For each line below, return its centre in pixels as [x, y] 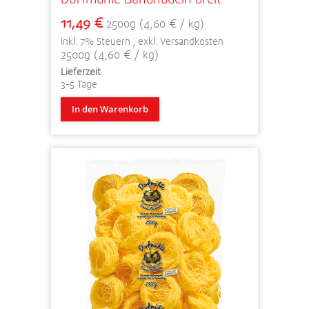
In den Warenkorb [110, 109]
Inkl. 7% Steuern [97, 41]
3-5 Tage [79, 84]
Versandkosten [192, 41]
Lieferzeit [81, 71]
